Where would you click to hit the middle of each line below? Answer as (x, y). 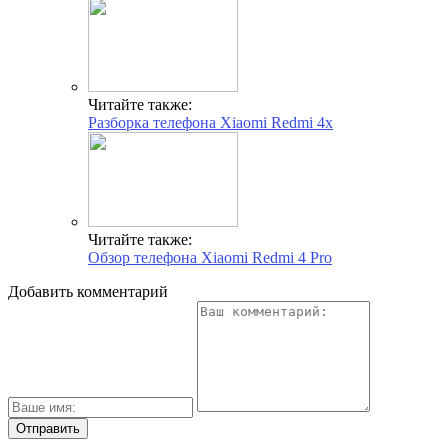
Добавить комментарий (88, 291)
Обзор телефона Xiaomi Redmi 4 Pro (210, 257)
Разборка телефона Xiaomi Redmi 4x (210, 122)
